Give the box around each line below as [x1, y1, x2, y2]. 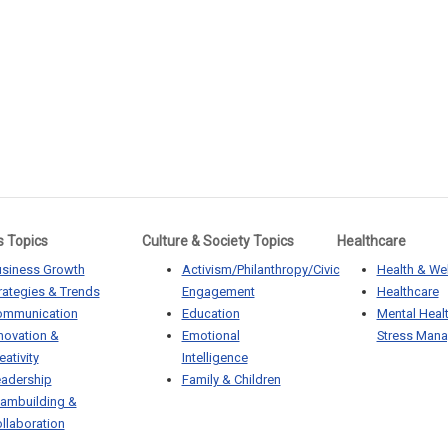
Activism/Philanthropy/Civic [181, 261, 340, 277]
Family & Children [181, 371, 281, 387]
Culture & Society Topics [141, 232, 294, 249]
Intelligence [181, 349, 248, 365]
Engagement [181, 283, 255, 299]
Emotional [181, 327, 240, 343]
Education [181, 305, 240, 321]
